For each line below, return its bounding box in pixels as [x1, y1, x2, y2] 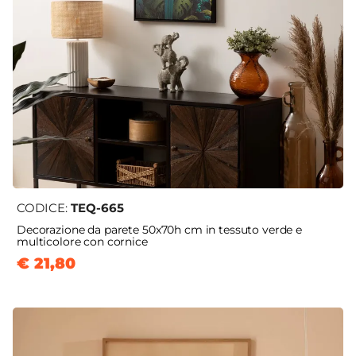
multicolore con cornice [17, 234, 148, 250]
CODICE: [17, 200, 71, 216]
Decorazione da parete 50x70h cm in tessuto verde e [17, 222, 302, 238]
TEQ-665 [71, 200, 124, 216]
